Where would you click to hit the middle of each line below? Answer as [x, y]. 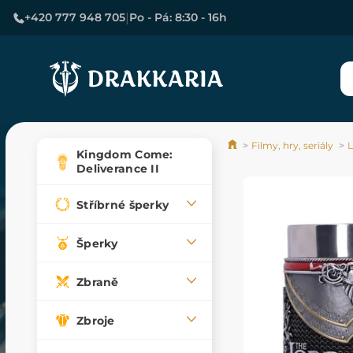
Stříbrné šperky [123, 204]
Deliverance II [118, 169]
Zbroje [96, 320]
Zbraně [98, 282]
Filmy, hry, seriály [292, 146]
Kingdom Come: [125, 155]
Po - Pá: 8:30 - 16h [178, 17]
